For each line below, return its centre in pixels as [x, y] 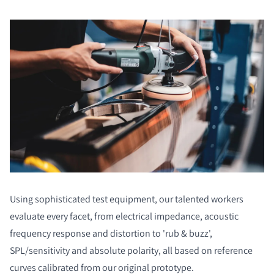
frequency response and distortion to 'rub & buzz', [111, 233]
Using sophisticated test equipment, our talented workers [127, 199]
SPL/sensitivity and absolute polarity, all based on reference [131, 250]
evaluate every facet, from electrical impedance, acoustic [124, 216]
